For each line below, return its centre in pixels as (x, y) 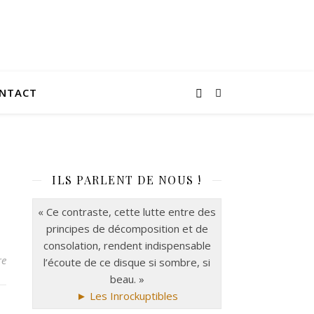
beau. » (127, 279)
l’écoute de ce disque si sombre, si (127, 262)
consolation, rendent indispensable (127, 245)
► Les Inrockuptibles (127, 296)
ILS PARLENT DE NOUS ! (127, 180)
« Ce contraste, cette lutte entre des (127, 212)
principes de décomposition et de (127, 228)
